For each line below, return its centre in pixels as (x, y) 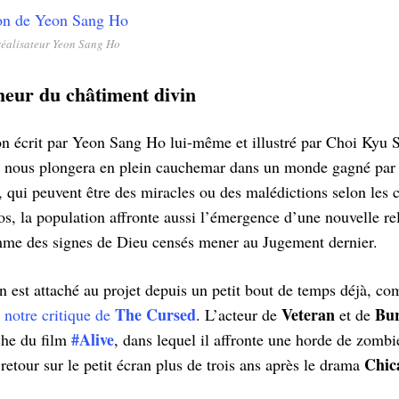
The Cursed (155, 315)
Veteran (308, 315)
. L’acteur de (239, 315)
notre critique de (60, 315)
